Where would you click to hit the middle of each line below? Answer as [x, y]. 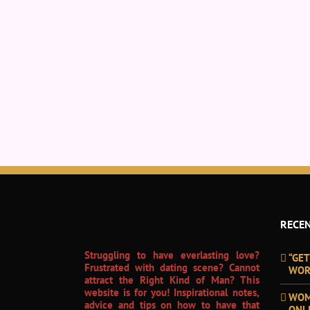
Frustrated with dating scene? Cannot [172, 267]
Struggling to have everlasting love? [172, 255]
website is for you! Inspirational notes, [172, 292]
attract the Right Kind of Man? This [172, 280]
